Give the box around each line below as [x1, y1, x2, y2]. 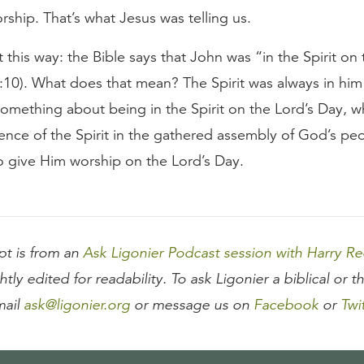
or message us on [130, 296, 253, 314]
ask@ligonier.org [24, 296, 130, 314]
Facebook [253, 296, 318, 314]
